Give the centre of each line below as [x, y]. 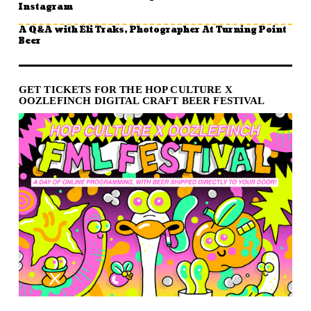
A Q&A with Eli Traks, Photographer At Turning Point [152, 31]
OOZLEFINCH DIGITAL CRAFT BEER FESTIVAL [142, 101]
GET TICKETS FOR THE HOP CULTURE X [125, 90]
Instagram [45, 8]
